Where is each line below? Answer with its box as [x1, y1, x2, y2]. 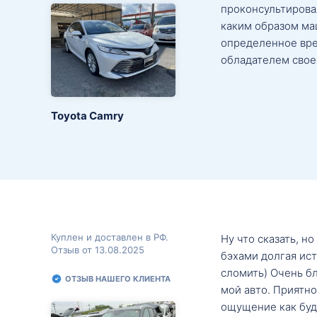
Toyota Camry [51, 108, 124, 122]
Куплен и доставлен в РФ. [51, 231, 168, 243]
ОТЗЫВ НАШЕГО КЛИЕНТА [65, 273, 171, 284]
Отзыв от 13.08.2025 [51, 243, 144, 255]
